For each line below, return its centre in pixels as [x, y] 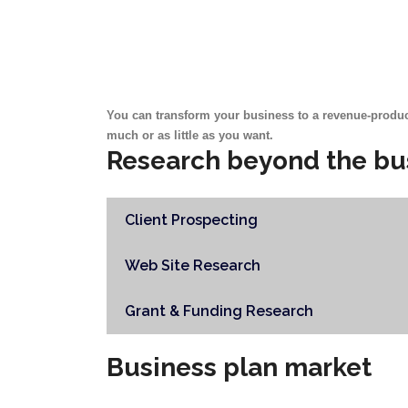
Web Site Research [193, 265]
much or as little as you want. [190, 135]
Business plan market [239, 367]
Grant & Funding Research [219, 311]
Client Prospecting [191, 219]
